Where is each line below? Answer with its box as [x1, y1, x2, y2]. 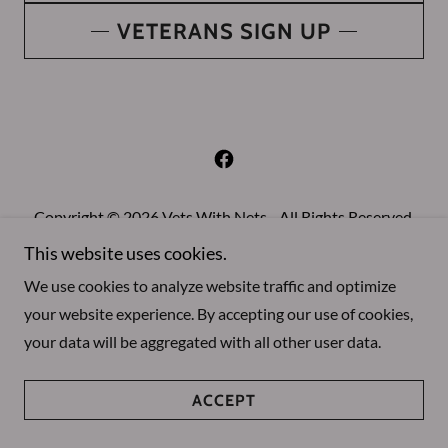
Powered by [183, 352, 265, 371]
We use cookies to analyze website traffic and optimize [24, 276, 396, 295]
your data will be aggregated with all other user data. [24, 332, 381, 351]
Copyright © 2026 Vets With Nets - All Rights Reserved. [33, 207, 415, 226]
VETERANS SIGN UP [117, 17, 331, 45]
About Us [191, 257, 257, 276]
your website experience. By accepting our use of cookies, [24, 304, 413, 323]
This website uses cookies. [24, 242, 227, 264]
